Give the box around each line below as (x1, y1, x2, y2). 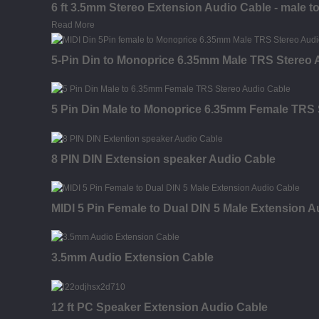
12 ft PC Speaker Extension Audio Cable (51, 300, 268, 313)
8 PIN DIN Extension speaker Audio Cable (51, 152, 276, 165)
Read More (51, 19, 95, 30)
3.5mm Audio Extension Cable (51, 251, 214, 264)
